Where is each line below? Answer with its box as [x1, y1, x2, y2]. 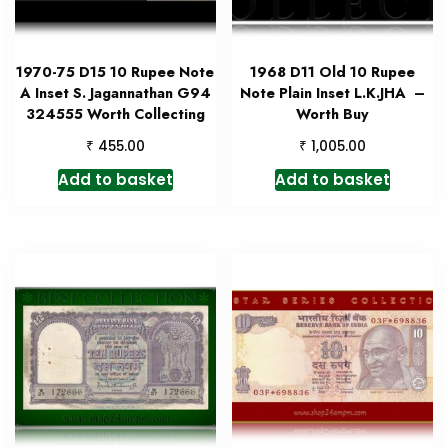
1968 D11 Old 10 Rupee [250, 62, 416, 82]
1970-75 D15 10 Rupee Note [16, 62, 215, 82]
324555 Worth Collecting [25, 104, 205, 124]
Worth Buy [296, 104, 370, 124]
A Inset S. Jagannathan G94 [19, 83, 211, 103]
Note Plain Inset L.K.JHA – [240, 83, 426, 103]
